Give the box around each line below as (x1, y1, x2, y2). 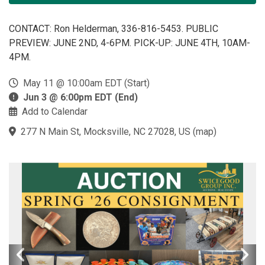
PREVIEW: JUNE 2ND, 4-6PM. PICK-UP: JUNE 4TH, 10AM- (9, 37, 250, 49)
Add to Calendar (22, 106, 88, 117)
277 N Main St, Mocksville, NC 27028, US (21, 126, 190, 137)
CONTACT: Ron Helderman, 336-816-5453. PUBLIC (9, 23, 218, 34)
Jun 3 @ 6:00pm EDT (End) (23, 92, 138, 103)
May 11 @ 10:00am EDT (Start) (18, 77, 150, 89)
